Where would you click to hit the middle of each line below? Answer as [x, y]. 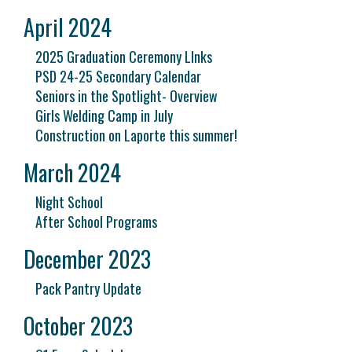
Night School [69, 202]
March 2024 [72, 172]
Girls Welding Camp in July [104, 115]
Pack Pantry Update [88, 288]
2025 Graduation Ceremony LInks [124, 57]
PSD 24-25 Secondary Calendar [118, 76]
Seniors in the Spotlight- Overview [126, 96]
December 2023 [87, 259]
